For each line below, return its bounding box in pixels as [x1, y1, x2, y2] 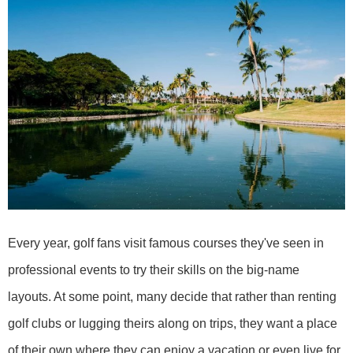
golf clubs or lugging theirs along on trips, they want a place [8, 317, 337, 331]
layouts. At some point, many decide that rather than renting [8, 290, 336, 304]
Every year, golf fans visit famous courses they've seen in [8, 236, 324, 251]
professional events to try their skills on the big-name [8, 263, 299, 277]
